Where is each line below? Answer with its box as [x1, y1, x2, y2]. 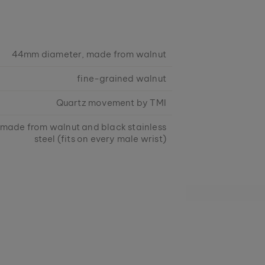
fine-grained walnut [77, 72, 166, 84]
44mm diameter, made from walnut [11, 48, 166, 60]
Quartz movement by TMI [56, 96, 166, 108]
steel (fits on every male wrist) [34, 132, 166, 144]
